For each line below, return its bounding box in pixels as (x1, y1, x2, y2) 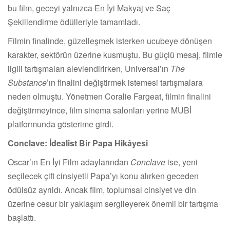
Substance (8, 76, 47, 88)
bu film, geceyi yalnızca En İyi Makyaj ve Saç (8, 2, 170, 14)
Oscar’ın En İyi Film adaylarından (8, 156, 130, 168)
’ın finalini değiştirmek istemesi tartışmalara (47, 76, 203, 88)
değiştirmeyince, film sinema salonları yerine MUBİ (8, 104, 191, 116)
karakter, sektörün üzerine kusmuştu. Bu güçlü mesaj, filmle (8, 48, 222, 61)
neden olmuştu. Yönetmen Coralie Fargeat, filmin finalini (8, 90, 211, 102)
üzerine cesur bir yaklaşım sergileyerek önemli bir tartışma (8, 197, 218, 209)
